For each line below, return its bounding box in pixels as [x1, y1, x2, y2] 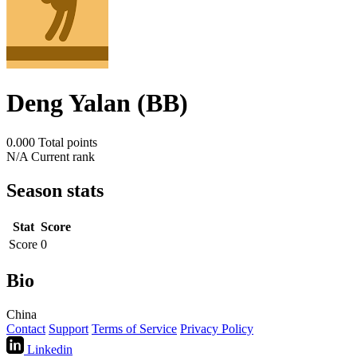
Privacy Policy [180, 321, 253, 335]
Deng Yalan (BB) [6, 88, 188, 118]
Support [49, 321, 88, 335]
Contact [6, 321, 45, 335]
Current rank [31, 149, 95, 163]
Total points [38, 135, 97, 149]
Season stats [6, 179, 104, 201]
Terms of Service [92, 321, 177, 335]
